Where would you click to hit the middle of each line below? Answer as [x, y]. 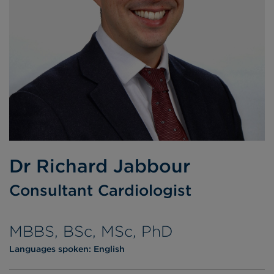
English [109, 249]
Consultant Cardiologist [100, 190]
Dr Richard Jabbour [100, 165]
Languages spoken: [51, 249]
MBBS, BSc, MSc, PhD [91, 231]
